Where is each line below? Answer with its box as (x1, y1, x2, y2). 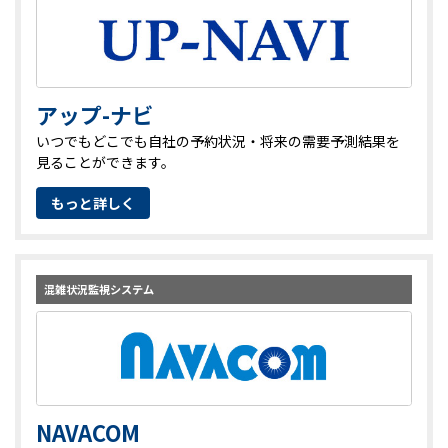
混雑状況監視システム (44, 280, 154, 297)
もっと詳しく (51, 192, 135, 213)
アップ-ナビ (36, 98, 154, 130)
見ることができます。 (36, 152, 175, 173)
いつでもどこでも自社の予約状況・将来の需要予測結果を (36, 131, 400, 152)
